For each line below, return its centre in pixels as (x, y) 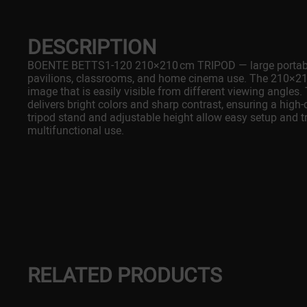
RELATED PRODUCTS (125, 275)
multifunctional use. (76, 131)
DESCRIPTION (92, 47)
